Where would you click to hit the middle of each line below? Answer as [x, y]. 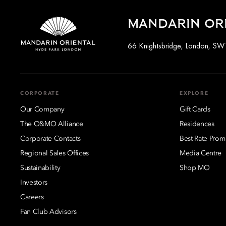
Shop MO [195, 168]
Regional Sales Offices [54, 153]
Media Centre [201, 153]
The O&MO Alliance [52, 124]
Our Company [42, 109]
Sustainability [40, 168]
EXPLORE [194, 93]
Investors [34, 182]
